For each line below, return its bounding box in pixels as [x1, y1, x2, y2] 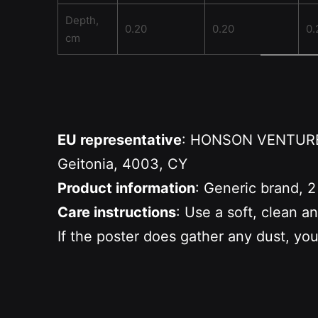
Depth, [65, 13, 99, 27]
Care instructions [57, 203, 176, 221]
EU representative [57, 131, 182, 148]
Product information [57, 179, 195, 197]
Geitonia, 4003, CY [57, 155, 187, 172]
